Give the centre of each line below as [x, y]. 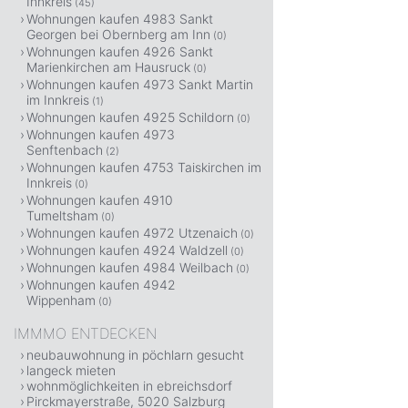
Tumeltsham [62, 215]
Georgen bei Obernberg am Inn [118, 34]
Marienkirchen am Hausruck [108, 67]
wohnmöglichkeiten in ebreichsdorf [129, 386]
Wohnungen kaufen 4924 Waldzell [127, 250]
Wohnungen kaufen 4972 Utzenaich [132, 233]
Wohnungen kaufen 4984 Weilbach [130, 267]
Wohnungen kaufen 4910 [100, 200]
